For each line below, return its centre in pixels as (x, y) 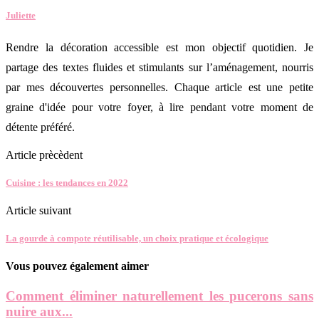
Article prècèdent (44, 155)
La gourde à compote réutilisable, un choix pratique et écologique (137, 239)
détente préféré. (40, 127)
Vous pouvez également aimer (77, 266)
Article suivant (38, 210)
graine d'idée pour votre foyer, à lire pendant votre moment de (159, 107)
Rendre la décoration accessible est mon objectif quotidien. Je (159, 47)
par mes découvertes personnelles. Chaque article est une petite (159, 87)
